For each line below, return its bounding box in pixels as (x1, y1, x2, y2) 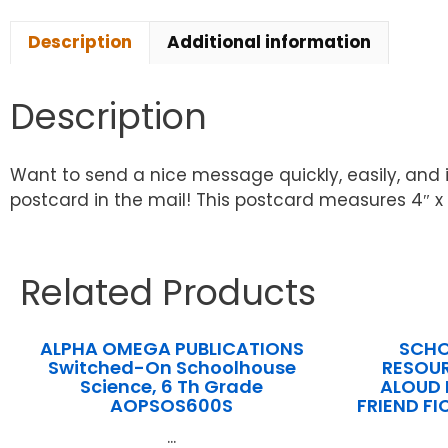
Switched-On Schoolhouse (47, 355, 296, 381)
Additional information (167, 30, 371, 55)
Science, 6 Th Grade (80, 374, 264, 400)
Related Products (20, 268, 316, 318)
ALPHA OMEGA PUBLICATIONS (39, 336, 304, 362)
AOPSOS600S (110, 393, 234, 419)
